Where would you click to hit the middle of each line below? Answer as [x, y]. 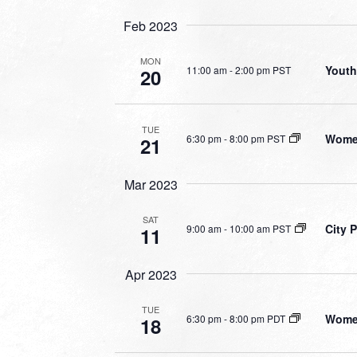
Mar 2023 [151, 184]
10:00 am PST [260, 228]
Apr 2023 [151, 275]
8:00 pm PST [257, 138]
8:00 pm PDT [257, 318]
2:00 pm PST [263, 69]
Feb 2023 [151, 26]
